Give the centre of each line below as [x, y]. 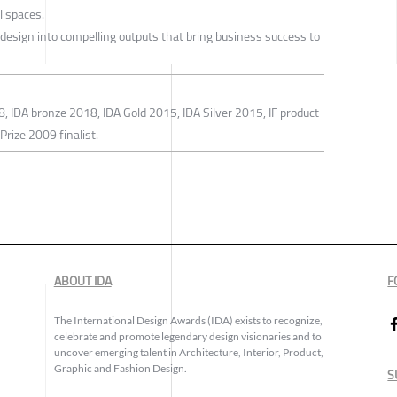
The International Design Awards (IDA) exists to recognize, [188, 321]
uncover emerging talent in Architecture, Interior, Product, [188, 353]
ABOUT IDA [82, 281]
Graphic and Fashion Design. [120, 369]
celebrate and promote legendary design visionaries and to [187, 337]
